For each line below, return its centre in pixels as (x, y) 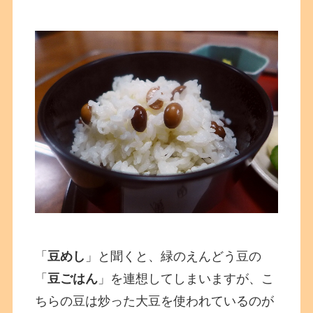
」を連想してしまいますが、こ (186, 278)
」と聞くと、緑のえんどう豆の (174, 256)
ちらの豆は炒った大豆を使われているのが (155, 301)
